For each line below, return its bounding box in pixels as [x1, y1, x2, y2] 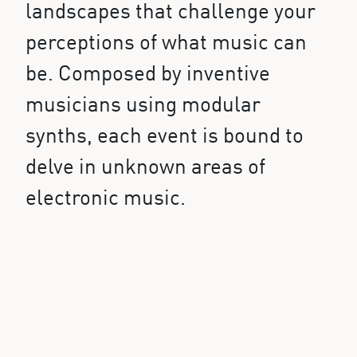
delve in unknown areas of [25, 157, 265, 178]
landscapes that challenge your [25, 2, 316, 23]
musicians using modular [25, 95, 261, 116]
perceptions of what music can [25, 33, 307, 54]
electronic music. [25, 188, 186, 210]
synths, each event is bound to [25, 126, 304, 147]
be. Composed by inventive [25, 64, 270, 85]
